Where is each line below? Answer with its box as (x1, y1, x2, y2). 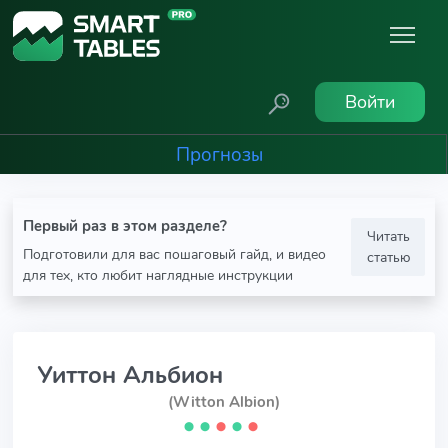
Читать (366, 226, 410, 246)
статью (366, 247, 410, 267)
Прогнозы (175, 141, 263, 168)
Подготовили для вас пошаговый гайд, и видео (23, 244, 326, 264)
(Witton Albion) (168, 392, 280, 412)
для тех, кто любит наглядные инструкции (23, 265, 293, 285)
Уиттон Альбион (37, 359, 223, 391)
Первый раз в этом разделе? (23, 216, 227, 236)
